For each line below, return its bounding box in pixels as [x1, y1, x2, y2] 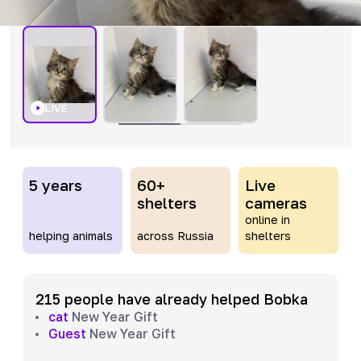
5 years [29, 176, 82, 195]
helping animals [29, 229, 113, 243]
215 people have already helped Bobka [35, 290, 308, 309]
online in [245, 213, 290, 227]
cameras [245, 193, 307, 213]
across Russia [137, 229, 214, 243]
